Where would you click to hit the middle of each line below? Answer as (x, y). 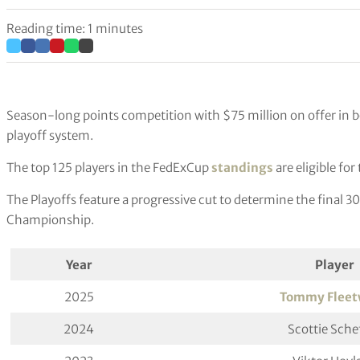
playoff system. (50, 135)
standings (242, 167)
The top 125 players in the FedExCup (109, 167)
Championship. (50, 219)
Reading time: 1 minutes (75, 29)
